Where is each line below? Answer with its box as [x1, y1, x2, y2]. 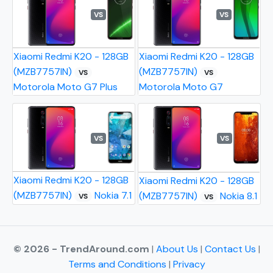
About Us [155, 243, 200, 256]
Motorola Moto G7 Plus [13, 80, 118, 94]
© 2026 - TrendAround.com [13, 243, 149, 256]
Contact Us [204, 243, 258, 256]
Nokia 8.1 [218, 190, 258, 203]
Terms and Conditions [68, 258, 166, 271]
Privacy [172, 258, 205, 271]
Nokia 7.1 [92, 189, 132, 202]
